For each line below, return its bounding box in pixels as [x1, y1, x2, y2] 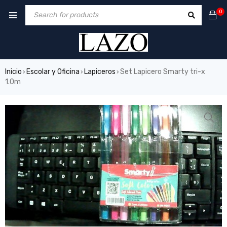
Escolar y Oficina [26, 67, 80, 76]
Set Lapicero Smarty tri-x [120, 67, 205, 76]
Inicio [5, 67, 22, 76]
